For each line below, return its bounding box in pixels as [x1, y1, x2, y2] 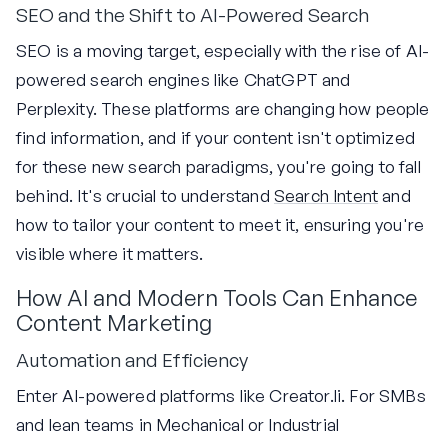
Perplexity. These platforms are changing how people [16, 97, 430, 119]
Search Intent [273, 184, 379, 206]
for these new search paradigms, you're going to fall [16, 155, 421, 177]
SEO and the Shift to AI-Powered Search [16, 3, 369, 28]
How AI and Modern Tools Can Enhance [16, 282, 417, 311]
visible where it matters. [16, 242, 204, 264]
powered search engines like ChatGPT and [16, 68, 351, 90]
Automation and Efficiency [16, 348, 248, 373]
